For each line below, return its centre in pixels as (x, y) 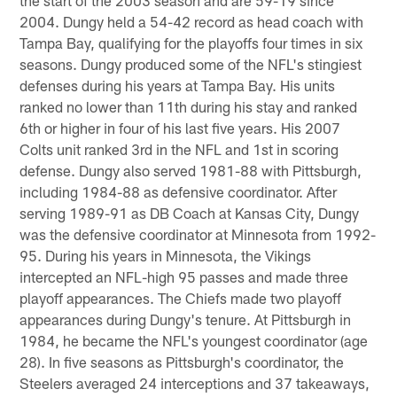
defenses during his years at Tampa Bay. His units (178, 85)
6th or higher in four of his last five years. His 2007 (180, 127)
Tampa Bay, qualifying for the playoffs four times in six (191, 42)
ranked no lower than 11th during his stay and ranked (189, 106)
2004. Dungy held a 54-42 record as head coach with (192, 21)
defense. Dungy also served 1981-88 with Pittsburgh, (191, 170)
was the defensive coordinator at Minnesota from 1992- (198, 234)
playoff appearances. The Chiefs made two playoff (181, 297)
